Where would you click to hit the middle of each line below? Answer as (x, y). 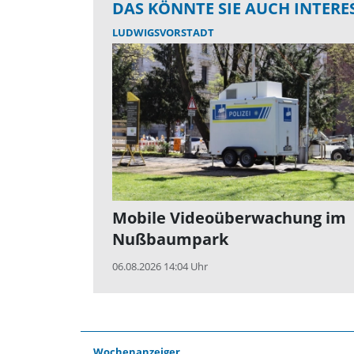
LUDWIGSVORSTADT (163, 33)
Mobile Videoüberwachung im (229, 218)
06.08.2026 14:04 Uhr (160, 267)
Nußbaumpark (170, 239)
